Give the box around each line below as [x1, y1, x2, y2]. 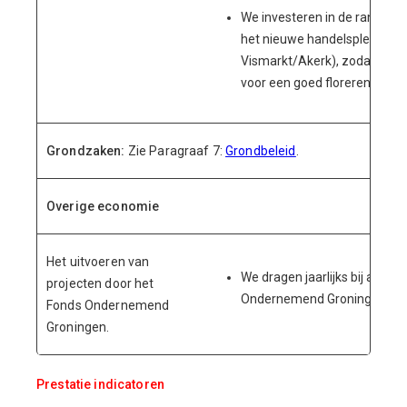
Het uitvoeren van [46, 254, 150, 269]
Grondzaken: [46, 144, 128, 158]
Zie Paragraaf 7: [127, 144, 226, 158]
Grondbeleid [225, 144, 296, 158]
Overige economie [46, 199, 160, 213]
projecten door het [46, 276, 154, 291]
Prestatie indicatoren [36, 377, 164, 392]
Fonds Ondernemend [46, 298, 170, 313]
